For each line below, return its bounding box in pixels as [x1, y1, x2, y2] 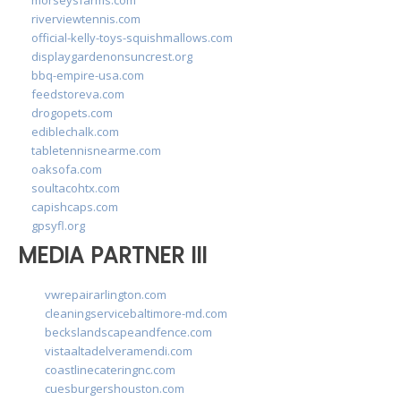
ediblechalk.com [31, 123, 119, 140]
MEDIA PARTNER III [18, 239, 207, 271]
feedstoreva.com [31, 85, 124, 102]
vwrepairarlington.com [45, 286, 166, 303]
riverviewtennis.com [31, 10, 141, 27]
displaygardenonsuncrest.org [31, 47, 192, 64]
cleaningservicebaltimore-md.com [45, 305, 227, 322]
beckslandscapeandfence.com [45, 324, 212, 341]
